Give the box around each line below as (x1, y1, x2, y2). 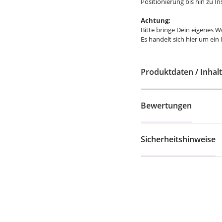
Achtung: (141, 16, 170, 25)
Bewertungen (141, 100, 192, 111)
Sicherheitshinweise (141, 134, 216, 145)
